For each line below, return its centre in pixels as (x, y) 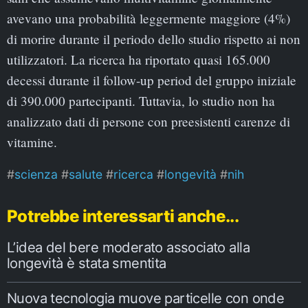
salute (86, 174)
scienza (36, 174)
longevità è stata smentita (87, 263)
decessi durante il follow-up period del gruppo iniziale (152, 80)
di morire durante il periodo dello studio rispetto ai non (154, 38)
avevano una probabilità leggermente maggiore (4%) (148, 18)
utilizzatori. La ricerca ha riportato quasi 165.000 (139, 59)
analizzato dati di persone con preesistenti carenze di (148, 121)
